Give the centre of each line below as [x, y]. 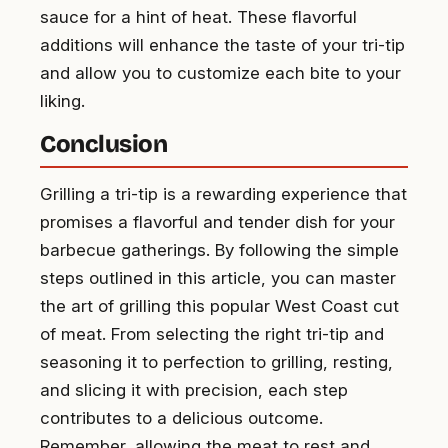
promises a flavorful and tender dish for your [217, 221]
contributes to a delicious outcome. [181, 417]
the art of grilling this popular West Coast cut [219, 305]
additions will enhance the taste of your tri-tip [222, 44]
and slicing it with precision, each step [194, 389]
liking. [62, 100]
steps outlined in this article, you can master [218, 277]
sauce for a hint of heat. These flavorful [198, 16]
